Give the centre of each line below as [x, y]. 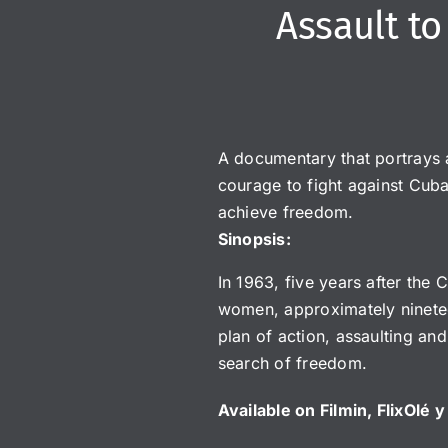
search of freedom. [292, 362]
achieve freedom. [285, 211]
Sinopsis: [254, 238]
